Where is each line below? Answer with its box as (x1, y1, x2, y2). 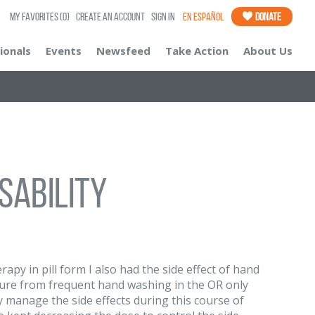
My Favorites (10, 11, 60, 22)
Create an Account (76, 11, 145, 22)
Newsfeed (96, 44, 150, 58)
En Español (183, 11, 224, 22)
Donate (254, 11, 281, 22)
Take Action (165, 44, 229, 58)
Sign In (151, 11, 175, 22)
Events (46, 44, 82, 58)
